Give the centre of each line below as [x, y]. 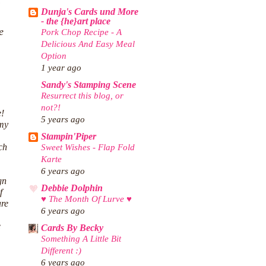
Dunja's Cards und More [90, 12]
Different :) [61, 251]
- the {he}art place [76, 21]
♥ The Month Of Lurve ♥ [86, 199]
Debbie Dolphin [72, 189]
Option [54, 56]
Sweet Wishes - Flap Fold [88, 147]
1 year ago [61, 68]
